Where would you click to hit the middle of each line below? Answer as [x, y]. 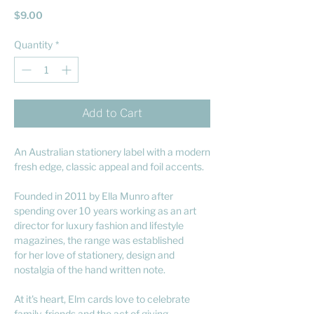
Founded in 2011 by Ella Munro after [94, 196]
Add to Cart [112, 113]
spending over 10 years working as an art [105, 210]
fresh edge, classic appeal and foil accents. [110, 166]
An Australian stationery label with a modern [112, 151]
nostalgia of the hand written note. [90, 269]
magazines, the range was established [99, 240]
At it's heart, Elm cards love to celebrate [102, 299]
